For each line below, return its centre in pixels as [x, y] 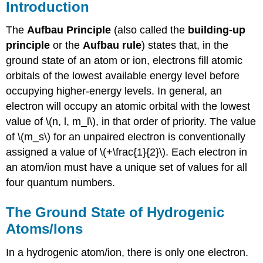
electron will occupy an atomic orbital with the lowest [128, 107]
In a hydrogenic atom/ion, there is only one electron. [127, 253]
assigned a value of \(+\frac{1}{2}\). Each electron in [127, 152]
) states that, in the [185, 45]
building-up [217, 30]
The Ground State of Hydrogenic [115, 213]
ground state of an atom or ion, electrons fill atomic [124, 61]
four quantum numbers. [61, 183]
